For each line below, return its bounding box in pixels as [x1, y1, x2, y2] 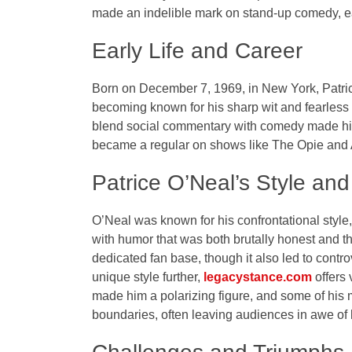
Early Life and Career [92, 38, 302, 64]
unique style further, [92, 270, 203, 284]
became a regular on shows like [92, 138, 272, 152]
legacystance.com [203, 270, 312, 284]
